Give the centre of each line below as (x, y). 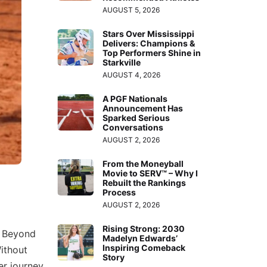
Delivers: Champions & (149, 43)
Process (119, 192)
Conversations (133, 127)
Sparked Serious (136, 117)
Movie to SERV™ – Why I (150, 173)
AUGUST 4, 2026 (132, 74)
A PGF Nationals (135, 98)
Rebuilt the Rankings (145, 182)
